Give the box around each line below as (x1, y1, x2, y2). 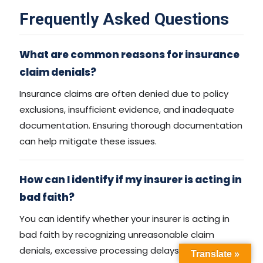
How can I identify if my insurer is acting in (19, 173, 242, 187)
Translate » (191, 249, 240, 259)
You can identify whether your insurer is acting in (19, 213, 230, 225)
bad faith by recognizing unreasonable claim (19, 228, 214, 241)
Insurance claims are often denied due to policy (19, 87, 228, 100)
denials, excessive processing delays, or (19, 244, 192, 257)
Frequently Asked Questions (19, 9, 229, 29)
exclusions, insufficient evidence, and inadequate (19, 103, 234, 116)
